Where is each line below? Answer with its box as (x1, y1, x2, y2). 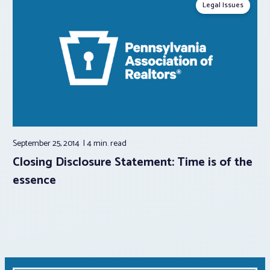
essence (13, 171, 56, 191)
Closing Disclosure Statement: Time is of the (13, 152, 253, 173)
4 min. (87, 137, 110, 151)
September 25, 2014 (13, 137, 81, 151)
